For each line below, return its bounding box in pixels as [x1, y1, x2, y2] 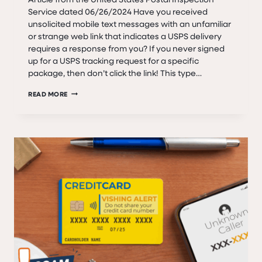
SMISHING [67, 112, 102, 122]
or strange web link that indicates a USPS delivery [28, 30, 222, 42]
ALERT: [67, 100, 91, 109]
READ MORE [28, 89, 68, 98]
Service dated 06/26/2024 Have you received [28, 5, 208, 17]
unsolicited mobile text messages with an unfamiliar [28, 18, 231, 29]
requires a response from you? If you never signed [28, 42, 225, 54]
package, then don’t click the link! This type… [28, 67, 202, 78]
